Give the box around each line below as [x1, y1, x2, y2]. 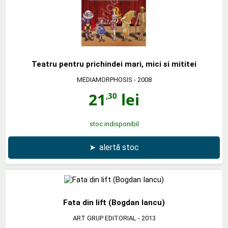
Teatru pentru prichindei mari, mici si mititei [32, 59, 196, 69]
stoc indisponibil [89, 120, 139, 128]
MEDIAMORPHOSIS [76, 75, 132, 83]
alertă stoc [99, 142, 139, 152]
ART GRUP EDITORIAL [72, 214, 136, 222]
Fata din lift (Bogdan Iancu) [63, 197, 165, 207]
